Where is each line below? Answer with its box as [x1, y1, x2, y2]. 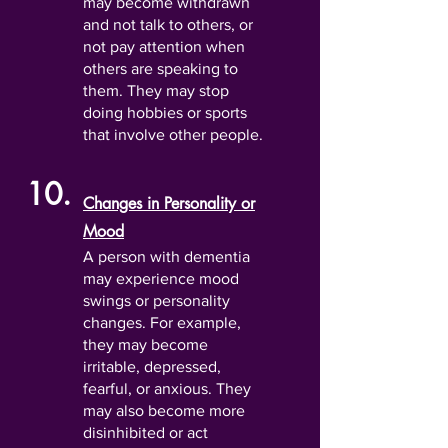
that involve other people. [83, 126, 263, 143]
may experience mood [83, 270, 239, 287]
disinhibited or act [83, 424, 208, 441]
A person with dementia [83, 248, 250, 265]
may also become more [83, 402, 245, 419]
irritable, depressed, [83, 358, 221, 375]
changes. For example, [83, 314, 241, 331]
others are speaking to [83, 60, 238, 77]
